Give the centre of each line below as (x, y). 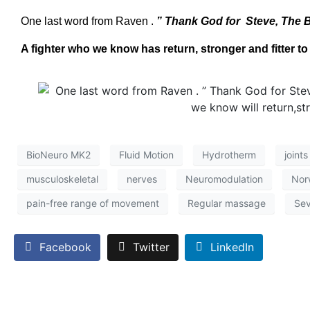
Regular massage (227, 203)
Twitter (151, 247)
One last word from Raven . (89, 21)
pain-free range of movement (93, 203)
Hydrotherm (229, 155)
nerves (142, 179)
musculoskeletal (62, 179)
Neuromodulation (224, 179)
